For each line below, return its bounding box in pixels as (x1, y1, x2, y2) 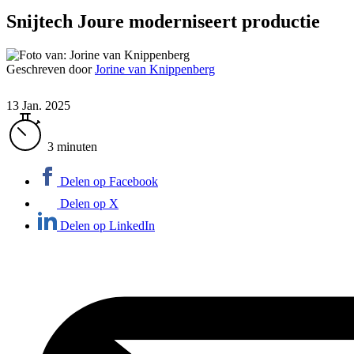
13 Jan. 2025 (6, 98, 70, 112)
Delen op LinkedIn (60, 218, 155, 232)
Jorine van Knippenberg (95, 62, 215, 76)
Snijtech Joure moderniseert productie (6, 10, 320, 32)
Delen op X (60, 196, 119, 210)
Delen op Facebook (60, 174, 158, 188)
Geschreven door (6, 62, 95, 76)
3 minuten (47, 139, 97, 153)
